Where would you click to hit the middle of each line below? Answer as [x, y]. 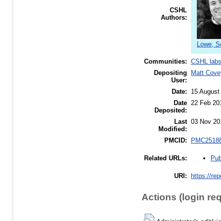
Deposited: [171, 110]
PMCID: [176, 141]
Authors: [174, 18]
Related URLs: [166, 158]
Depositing [170, 73]
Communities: [166, 62]
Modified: [173, 129]
